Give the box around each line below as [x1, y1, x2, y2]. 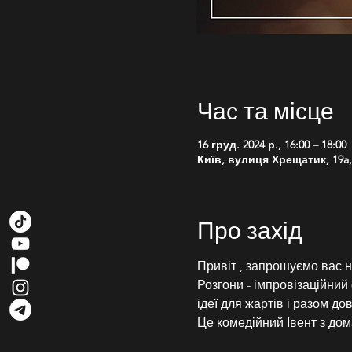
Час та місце [196, 93, 334, 127]
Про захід [196, 212, 302, 247]
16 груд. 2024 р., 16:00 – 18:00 [196, 137, 346, 152]
